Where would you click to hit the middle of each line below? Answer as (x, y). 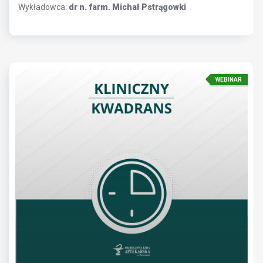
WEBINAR (229, 79)
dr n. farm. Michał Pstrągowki (127, 7)
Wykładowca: (43, 7)
